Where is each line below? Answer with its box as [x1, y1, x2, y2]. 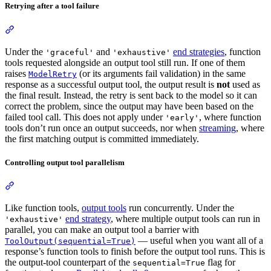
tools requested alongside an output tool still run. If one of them [5, 57, 245, 68]
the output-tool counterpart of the [5, 256, 132, 267]
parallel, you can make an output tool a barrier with [5, 224, 199, 235]
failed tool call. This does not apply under [5, 111, 165, 122]
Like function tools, [5, 202, 82, 213]
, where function [199, 111, 261, 122]
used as [230, 79, 260, 90]
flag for [205, 256, 235, 267]
